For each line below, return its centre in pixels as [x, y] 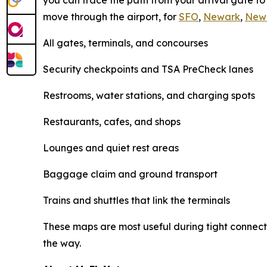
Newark [222, 17]
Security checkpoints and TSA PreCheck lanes [148, 69]
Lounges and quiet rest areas [111, 148]
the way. [62, 243]
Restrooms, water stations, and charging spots [149, 95]
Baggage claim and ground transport [130, 174]
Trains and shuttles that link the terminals [136, 200]
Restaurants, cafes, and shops [112, 122]
